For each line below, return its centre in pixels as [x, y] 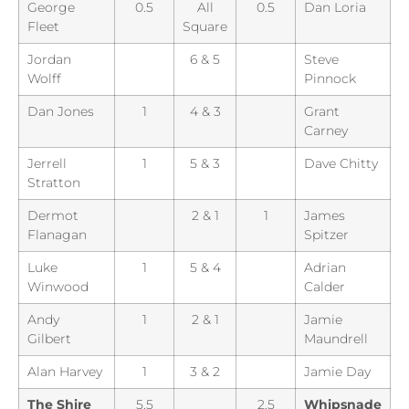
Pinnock [330, 78]
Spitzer [326, 234]
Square [205, 26]
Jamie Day [337, 371]
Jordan [49, 59]
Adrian [325, 267]
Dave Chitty [341, 163]
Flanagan [57, 234]
